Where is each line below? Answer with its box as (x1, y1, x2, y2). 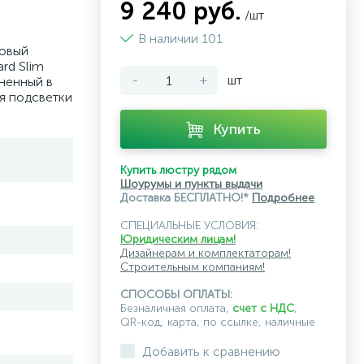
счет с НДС (232, 301, 294, 315)
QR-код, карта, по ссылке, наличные (120, 315, 315, 329)
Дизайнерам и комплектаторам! (120, 246, 291, 260)
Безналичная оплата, (120, 301, 232, 315)
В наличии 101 (138, 31, 223, 46)
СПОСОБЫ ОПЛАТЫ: (120, 288, 232, 301)
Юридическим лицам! (120, 232, 236, 246)
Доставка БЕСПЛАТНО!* (120, 191, 252, 205)
